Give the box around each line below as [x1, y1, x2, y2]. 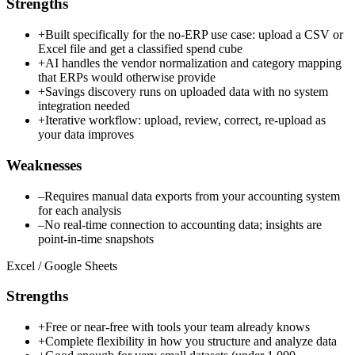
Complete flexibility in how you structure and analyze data [45, 334, 337, 348]
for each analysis [38, 203, 121, 217]
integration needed [38, 99, 130, 113]
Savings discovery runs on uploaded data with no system [45, 85, 328, 99]
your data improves [38, 128, 134, 142]
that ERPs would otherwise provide [38, 71, 216, 85]
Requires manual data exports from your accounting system [44, 189, 340, 203]
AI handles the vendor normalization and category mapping [45, 56, 342, 71]
